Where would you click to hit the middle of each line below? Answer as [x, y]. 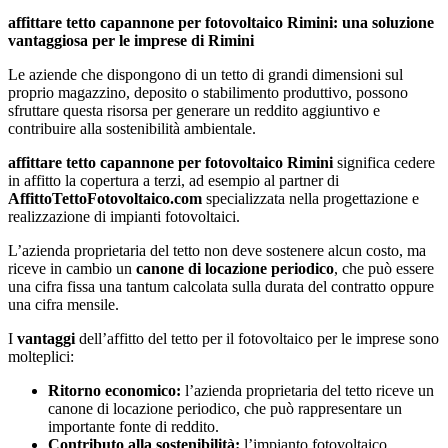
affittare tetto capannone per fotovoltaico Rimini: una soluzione [221, 23]
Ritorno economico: [114, 391]
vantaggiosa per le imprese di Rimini [131, 41]
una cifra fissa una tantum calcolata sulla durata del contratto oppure [221, 287]
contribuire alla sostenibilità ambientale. [132, 129]
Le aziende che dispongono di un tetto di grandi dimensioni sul [205, 75]
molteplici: [41, 357]
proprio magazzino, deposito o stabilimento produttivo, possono [208, 93]
